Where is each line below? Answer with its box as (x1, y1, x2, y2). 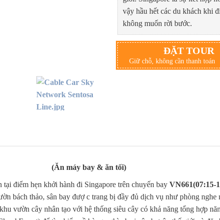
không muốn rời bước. (123, 19, 192, 27)
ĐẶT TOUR (163, 45, 214, 56)
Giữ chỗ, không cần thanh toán (129, 57, 215, 65)
